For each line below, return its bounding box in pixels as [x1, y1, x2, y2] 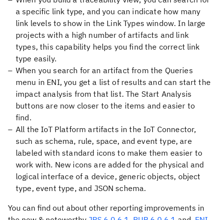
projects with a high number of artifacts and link [16, 30, 189, 40]
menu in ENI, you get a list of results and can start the [16, 77, 211, 87]
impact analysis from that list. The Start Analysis [16, 89, 192, 99]
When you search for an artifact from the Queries [16, 65, 193, 75]
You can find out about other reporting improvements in [8, 203, 204, 213]
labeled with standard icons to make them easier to [16, 148, 203, 158]
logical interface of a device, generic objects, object [16, 171, 201, 181]
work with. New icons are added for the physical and [16, 160, 204, 169]
